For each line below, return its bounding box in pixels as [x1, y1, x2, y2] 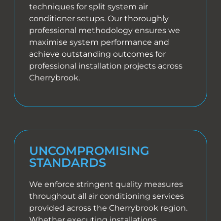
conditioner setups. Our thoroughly [29, 14, 169, 24]
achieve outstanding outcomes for [29, 49, 166, 59]
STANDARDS [29, 155, 107, 170]
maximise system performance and [29, 37, 170, 47]
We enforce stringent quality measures [29, 180, 184, 189]
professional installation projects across [29, 61, 183, 71]
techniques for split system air [29, 2, 148, 12]
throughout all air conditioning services [29, 191, 184, 201]
